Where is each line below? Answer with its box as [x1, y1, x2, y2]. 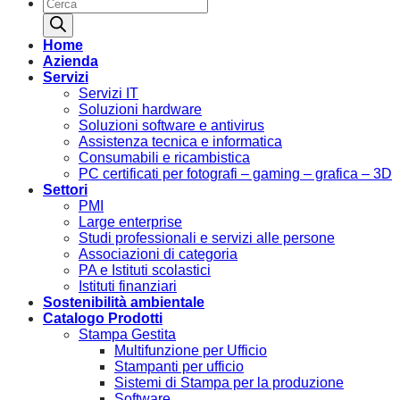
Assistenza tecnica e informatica [79, 133, 282, 149]
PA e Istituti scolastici [79, 262, 211, 278]
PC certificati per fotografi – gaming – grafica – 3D [79, 165, 392, 181]
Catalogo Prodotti [43, 310, 162, 326]
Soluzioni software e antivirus [79, 117, 264, 133]
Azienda [43, 53, 98, 69]
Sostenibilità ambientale [43, 294, 204, 310]
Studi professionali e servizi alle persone [79, 229, 335, 246]
